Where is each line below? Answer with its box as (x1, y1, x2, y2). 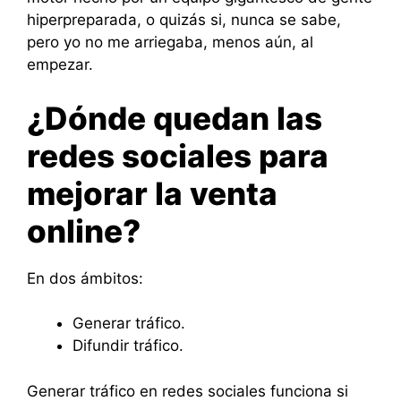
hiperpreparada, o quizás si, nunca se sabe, (27, 11, 341, 30)
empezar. (27, 55, 93, 74)
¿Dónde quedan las (27, 98, 322, 137)
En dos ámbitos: (27, 269, 143, 287)
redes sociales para (27, 136, 328, 175)
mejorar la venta (27, 174, 277, 212)
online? (27, 211, 141, 250)
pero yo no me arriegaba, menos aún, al (27, 33, 313, 52)
